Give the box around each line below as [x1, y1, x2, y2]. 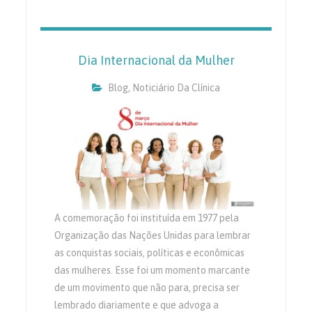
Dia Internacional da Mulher [77, 53, 235, 68]
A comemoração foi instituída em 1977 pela [54, 212, 240, 224]
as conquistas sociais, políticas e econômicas [54, 247, 245, 259]
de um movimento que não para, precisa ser [54, 282, 240, 294]
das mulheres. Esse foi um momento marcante [54, 265, 251, 276]
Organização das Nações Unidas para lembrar [54, 230, 251, 242]
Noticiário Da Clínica [132, 82, 220, 93]
